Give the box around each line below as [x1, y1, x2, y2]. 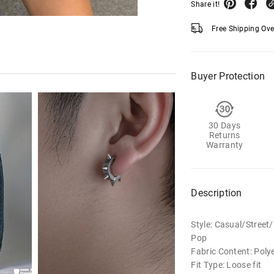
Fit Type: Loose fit [191, 260, 262, 270]
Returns [209, 130, 240, 140]
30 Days [209, 120, 241, 130]
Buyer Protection [191, 70, 265, 82]
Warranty [206, 140, 243, 150]
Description [191, 187, 242, 199]
